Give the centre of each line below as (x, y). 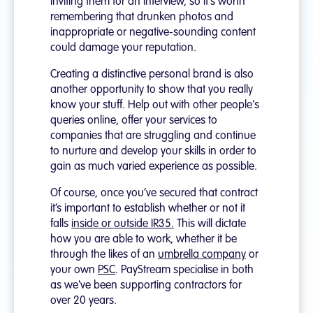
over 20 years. (85, 301)
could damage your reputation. (123, 48)
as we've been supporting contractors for (146, 285)
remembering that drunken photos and (142, 17)
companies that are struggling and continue (153, 136)
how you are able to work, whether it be (144, 239)
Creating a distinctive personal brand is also (152, 74)
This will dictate (210, 224)
